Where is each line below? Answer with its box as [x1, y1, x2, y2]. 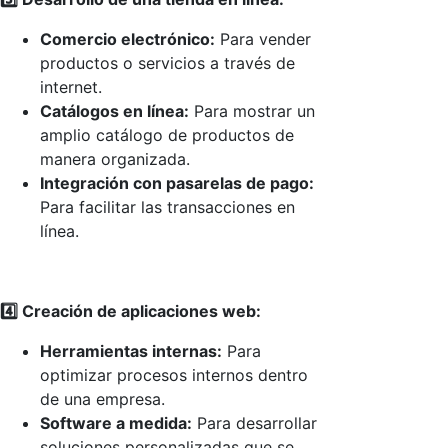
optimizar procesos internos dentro [40, 364, 308, 385]
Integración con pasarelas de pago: [40, 172, 314, 193]
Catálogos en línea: [40, 100, 189, 121]
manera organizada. [40, 148, 190, 169]
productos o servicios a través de [40, 52, 295, 73]
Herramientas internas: [40, 340, 222, 361]
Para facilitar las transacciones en [40, 196, 295, 217]
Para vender [215, 28, 311, 49]
